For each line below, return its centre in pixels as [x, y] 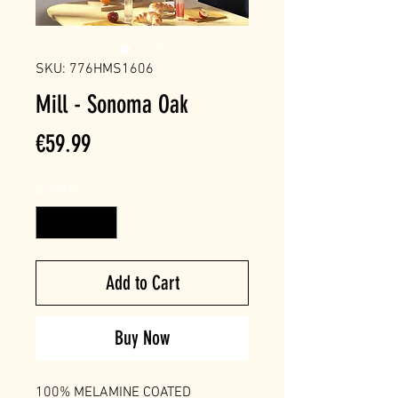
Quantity [57, 190]
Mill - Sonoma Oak [112, 104]
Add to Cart [142, 283]
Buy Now [142, 338]
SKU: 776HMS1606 [95, 69]
